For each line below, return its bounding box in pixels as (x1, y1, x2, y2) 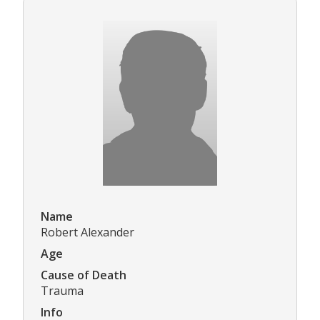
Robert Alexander (41, 224, 134, 241)
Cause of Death (41, 267, 126, 284)
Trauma (41, 283, 84, 299)
